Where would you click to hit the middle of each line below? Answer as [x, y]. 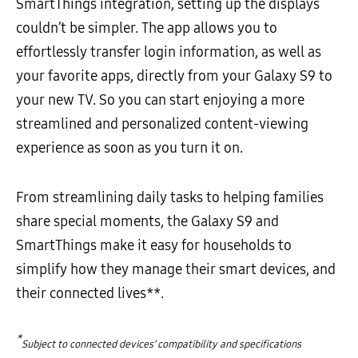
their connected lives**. [90, 293]
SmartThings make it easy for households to [154, 245]
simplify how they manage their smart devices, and [176, 269]
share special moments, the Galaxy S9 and [147, 221]
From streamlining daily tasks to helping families [170, 197]
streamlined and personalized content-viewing [162, 123]
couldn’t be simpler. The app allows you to [147, 28]
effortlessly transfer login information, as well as [169, 52]
